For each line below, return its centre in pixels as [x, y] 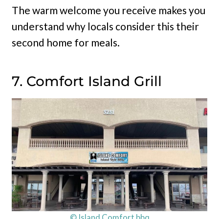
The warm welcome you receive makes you [109, 10]
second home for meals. [66, 42]
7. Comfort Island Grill [87, 81]
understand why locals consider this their [105, 26]
